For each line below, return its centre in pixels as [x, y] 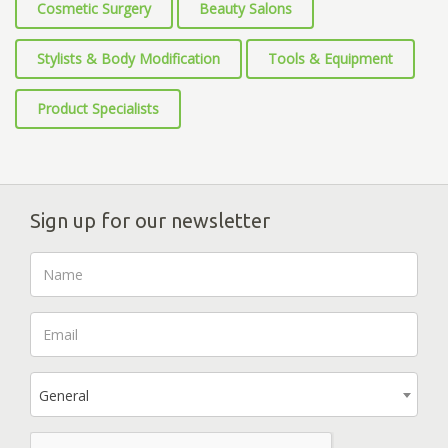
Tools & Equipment [330, 59]
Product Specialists [98, 109]
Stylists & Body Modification [128, 59]
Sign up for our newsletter [150, 221]
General [64, 396]
